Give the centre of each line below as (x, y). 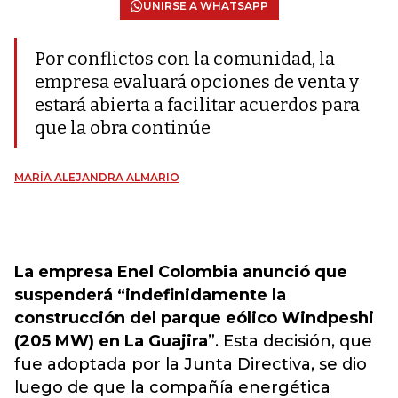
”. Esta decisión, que (290, 341)
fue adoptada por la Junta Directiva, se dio (191, 364)
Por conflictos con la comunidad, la (185, 59)
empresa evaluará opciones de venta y (197, 82)
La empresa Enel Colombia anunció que (181, 272)
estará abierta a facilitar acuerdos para (197, 105)
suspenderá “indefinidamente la (150, 295)
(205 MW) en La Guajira (111, 341)
